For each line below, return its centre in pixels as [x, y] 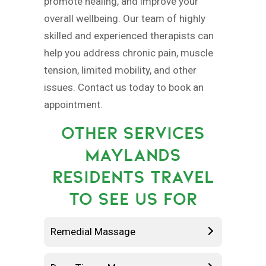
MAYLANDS [133, 154]
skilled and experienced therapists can [129, 35]
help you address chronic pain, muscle [129, 53]
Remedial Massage [93, 231]
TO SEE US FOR [133, 198]
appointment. [73, 104]
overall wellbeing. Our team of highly [125, 18]
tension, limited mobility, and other [120, 70]
